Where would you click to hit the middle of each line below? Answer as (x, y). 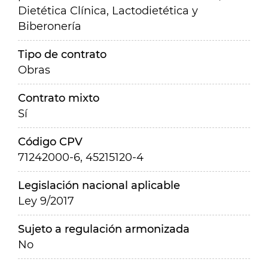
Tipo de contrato (62, 54)
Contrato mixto (59, 98)
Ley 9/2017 (46, 201)
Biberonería (50, 26)
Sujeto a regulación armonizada (104, 229)
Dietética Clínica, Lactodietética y (108, 11)
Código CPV (50, 142)
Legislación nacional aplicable (99, 185)
